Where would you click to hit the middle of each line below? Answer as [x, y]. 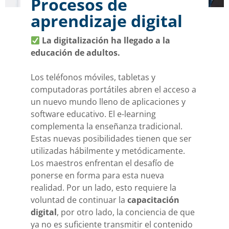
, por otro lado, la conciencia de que [126, 212]
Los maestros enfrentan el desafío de [102, 163]
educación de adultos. [75, 53]
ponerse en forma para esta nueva [97, 176]
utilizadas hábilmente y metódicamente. [108, 151]
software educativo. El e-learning [93, 114]
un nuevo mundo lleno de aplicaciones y [108, 102]
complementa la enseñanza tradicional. [107, 127]
